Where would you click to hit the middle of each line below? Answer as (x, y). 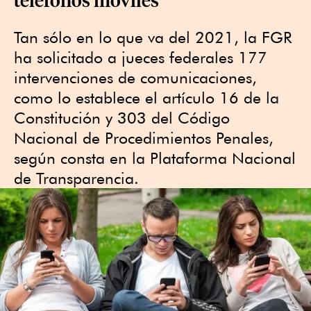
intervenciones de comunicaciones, (135, 77)
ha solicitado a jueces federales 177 (141, 57)
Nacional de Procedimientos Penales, (144, 138)
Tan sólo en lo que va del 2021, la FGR (153, 37)
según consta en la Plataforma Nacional (155, 158)
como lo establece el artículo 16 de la (146, 98)
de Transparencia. (76, 178)
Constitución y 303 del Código (122, 118)
